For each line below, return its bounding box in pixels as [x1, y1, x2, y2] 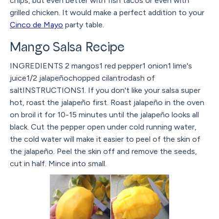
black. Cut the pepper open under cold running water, [10, 122, 197, 132]
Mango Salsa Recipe [10, 41, 125, 54]
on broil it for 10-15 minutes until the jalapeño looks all [10, 110, 199, 120]
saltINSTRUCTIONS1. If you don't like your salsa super [10, 86, 200, 95]
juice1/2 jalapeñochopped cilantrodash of [10, 73, 155, 83]
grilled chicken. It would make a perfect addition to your [10, 7, 204, 17]
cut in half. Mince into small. [10, 159, 107, 169]
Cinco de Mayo [10, 20, 63, 29]
